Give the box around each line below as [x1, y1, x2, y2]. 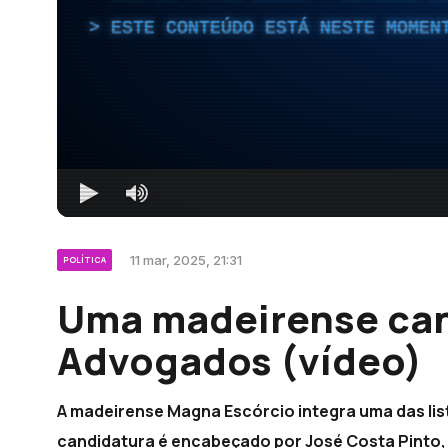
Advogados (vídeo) [57, 333, 422, 386]
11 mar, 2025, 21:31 [130, 251, 242, 268]
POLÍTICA [63, 253, 106, 265]
